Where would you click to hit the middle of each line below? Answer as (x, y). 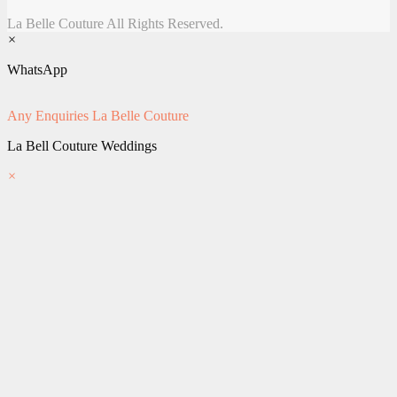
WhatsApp (37, 70)
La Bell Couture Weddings (82, 146)
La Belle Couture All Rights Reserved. (115, 24)
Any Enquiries (48, 116)
